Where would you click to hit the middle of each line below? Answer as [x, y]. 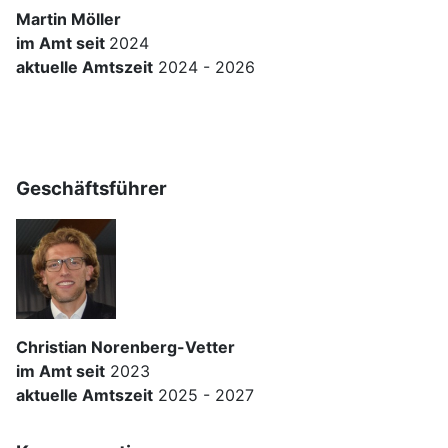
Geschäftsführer [91, 189]
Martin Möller [68, 19]
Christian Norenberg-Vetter [125, 347]
